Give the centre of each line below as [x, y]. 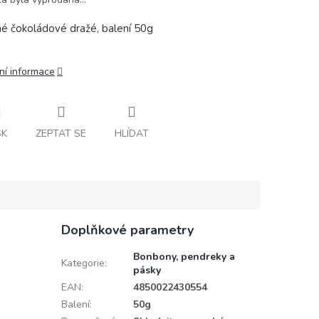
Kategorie [83, 263]
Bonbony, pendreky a [184, 257]
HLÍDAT [132, 134]
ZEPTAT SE [61, 134]
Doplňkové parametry [127, 230]
